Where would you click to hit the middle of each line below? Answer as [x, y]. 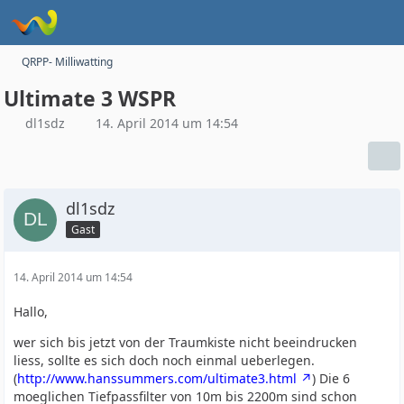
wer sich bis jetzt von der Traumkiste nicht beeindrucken [186, 342]
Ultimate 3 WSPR [90, 98]
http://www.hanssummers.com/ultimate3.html [157, 378]
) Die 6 [331, 378]
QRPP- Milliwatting [68, 62]
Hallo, [31, 312]
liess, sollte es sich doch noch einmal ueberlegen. [165, 360]
